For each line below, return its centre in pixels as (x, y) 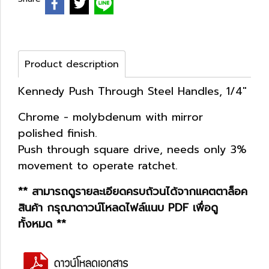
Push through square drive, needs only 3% (132, 149)
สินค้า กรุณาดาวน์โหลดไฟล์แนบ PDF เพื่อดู (118, 207)
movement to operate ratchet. (98, 165)
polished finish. (58, 133)
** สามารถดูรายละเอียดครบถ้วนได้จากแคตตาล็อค (133, 191)
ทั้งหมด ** (42, 224)
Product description (72, 64)
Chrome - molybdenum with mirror (110, 117)
